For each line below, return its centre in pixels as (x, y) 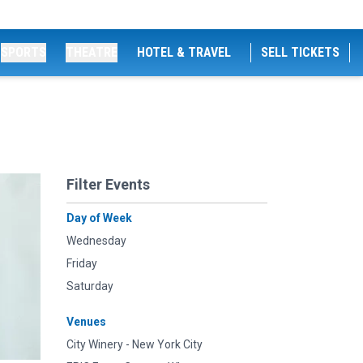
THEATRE (92, 52)
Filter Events (108, 184)
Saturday (90, 286)
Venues (86, 322)
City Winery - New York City (135, 344)
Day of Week (99, 218)
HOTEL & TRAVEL (184, 52)
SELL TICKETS (300, 52)
